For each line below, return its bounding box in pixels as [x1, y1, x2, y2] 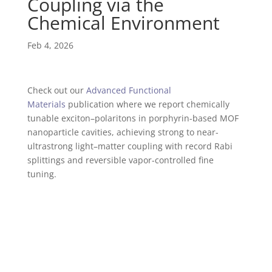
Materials [27, 98, 68, 110]
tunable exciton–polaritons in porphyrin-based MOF [27, 112, 239, 124]
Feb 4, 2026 [27, 39, 73, 51]
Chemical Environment [27, 10, 220, 35]
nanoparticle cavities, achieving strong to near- [27, 126, 219, 138]
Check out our [27, 84, 86, 96]
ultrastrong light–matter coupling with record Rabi [27, 140, 233, 152]
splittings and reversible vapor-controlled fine [27, 154, 214, 166]
